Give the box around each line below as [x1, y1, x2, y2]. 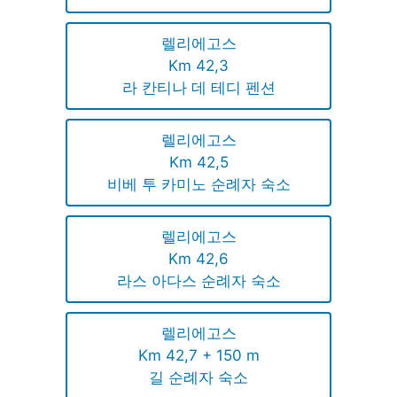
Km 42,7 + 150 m [137, 346, 260, 364]
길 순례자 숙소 [149, 368, 248, 386]
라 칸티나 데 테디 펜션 [121, 78, 276, 97]
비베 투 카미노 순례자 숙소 [106, 175, 291, 193]
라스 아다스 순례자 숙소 [116, 271, 281, 290]
